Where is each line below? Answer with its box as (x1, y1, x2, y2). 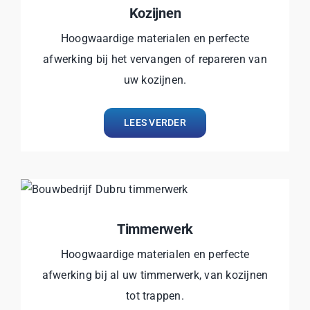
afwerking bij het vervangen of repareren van (43, 52, 267, 66)
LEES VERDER (124, 116, 186, 128)
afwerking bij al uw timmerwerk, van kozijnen (42, 268, 268, 282)
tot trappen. (126, 289, 184, 302)
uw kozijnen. (123, 73, 187, 86)
